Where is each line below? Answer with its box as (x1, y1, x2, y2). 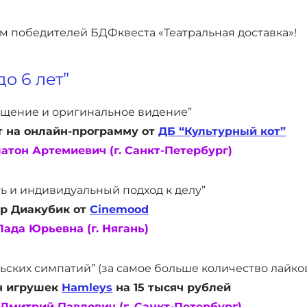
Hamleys (62, 281, 112, 294)
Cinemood (90, 203, 149, 216)
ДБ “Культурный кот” (158, 125, 286, 138)
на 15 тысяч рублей (112, 281, 231, 294)
